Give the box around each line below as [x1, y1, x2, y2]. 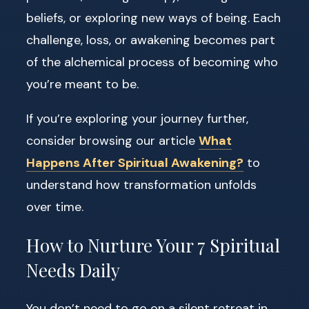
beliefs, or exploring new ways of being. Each [26, 9, 281, 26]
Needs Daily [26, 257, 120, 282]
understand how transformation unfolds [26, 176, 257, 193]
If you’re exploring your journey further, [26, 110, 248, 127]
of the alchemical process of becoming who [26, 53, 278, 70]
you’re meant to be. [26, 75, 139, 92]
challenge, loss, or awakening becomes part [26, 31, 275, 48]
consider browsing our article [26, 132, 199, 149]
